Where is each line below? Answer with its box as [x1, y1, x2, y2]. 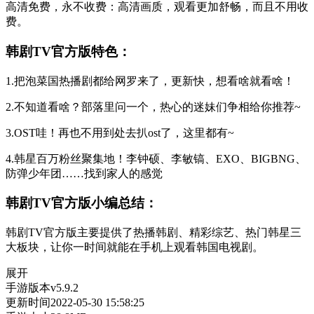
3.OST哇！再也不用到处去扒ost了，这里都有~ [6, 126, 234, 139]
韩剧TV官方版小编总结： [6, 196, 158, 211]
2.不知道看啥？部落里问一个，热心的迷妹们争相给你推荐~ [6, 100, 301, 113]
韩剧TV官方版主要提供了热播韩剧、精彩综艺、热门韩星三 [6, 226, 301, 238]
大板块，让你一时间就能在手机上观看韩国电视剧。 [6, 240, 264, 253]
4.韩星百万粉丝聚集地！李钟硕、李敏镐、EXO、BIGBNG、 [6, 152, 306, 165]
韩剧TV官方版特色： [6, 43, 131, 59]
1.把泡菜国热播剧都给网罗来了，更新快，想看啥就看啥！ [6, 74, 294, 87]
